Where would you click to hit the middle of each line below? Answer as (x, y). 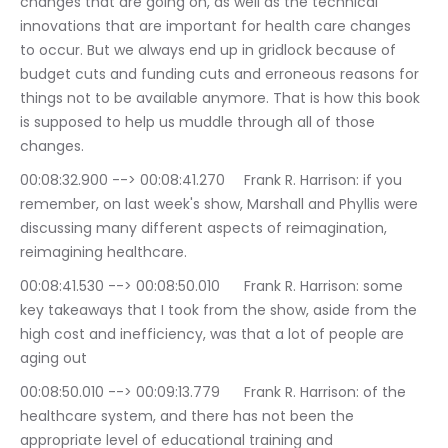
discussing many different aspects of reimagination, (205, 228)
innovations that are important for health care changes (217, 26)
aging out (53, 358)
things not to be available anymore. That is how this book (222, 98)
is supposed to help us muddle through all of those (199, 122)
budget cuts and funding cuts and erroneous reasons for (221, 74)
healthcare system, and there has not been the (189, 416)
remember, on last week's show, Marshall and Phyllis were (221, 204)
